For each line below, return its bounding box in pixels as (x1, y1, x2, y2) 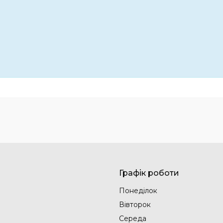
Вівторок (119, 200, 151, 210)
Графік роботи (119, 168, 179, 178)
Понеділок (119, 186, 157, 196)
